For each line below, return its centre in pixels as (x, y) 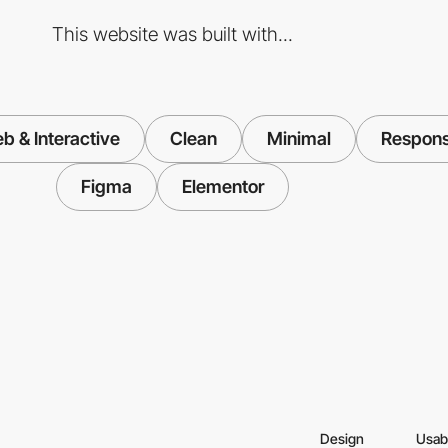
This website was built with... (172, 33)
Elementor (222, 186)
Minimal (299, 138)
